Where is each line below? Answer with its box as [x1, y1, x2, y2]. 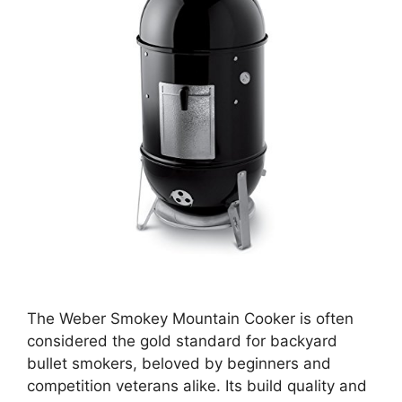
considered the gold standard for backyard [27, 332, 337, 351]
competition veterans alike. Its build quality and [27, 377, 367, 396]
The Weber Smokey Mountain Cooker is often [27, 310, 354, 328]
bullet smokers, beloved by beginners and [27, 354, 331, 373]
